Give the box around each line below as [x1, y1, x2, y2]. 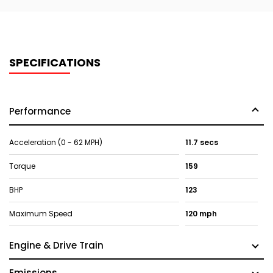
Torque [9, 161, 35, 172]
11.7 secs [185, 137, 218, 148]
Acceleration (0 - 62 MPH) [9, 137, 102, 148]
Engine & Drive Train [9, 239, 104, 252]
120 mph [185, 208, 217, 219]
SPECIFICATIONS [9, 55, 101, 71]
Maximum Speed [9, 208, 73, 219]
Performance [9, 105, 71, 118]
